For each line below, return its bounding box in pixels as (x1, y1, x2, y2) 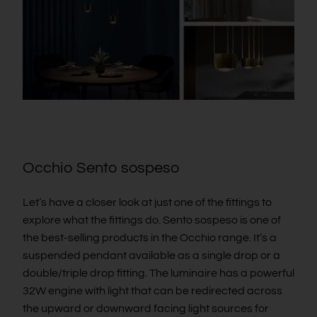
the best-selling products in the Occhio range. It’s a (23, 232, 277, 244)
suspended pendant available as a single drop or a (23, 250, 280, 262)
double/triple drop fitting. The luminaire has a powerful (23, 267, 294, 279)
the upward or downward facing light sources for (23, 303, 269, 315)
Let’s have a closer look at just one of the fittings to (23, 197, 272, 209)
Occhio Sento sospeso (23, 160, 179, 177)
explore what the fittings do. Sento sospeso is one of (23, 214, 281, 226)
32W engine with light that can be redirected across (23, 285, 282, 297)
